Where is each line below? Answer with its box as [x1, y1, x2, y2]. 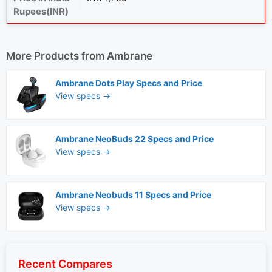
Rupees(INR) [13, 5, 69, 17]
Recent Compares [18, 257, 112, 270]
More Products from [6, 50, 107, 62]
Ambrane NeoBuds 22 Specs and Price [55, 134, 214, 144]
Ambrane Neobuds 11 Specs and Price [55, 189, 211, 200]
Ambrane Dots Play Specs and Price [55, 78, 202, 88]
